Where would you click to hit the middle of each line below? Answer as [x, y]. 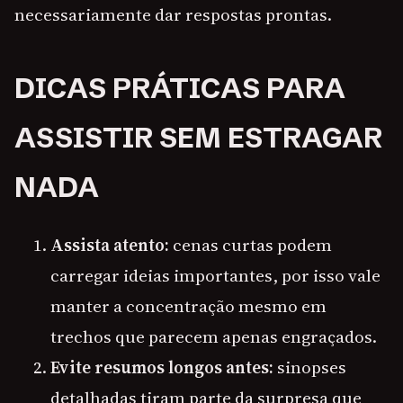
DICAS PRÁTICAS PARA [180, 89]
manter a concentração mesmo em [188, 306]
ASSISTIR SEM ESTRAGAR [198, 138]
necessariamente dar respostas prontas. [173, 15]
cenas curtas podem [251, 245]
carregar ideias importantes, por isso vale [215, 276]
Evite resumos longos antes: [162, 367]
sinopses [310, 367]
